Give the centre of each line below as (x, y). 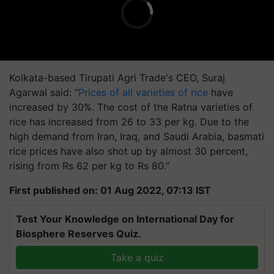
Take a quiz (137, 257)
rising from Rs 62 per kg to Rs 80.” (89, 166)
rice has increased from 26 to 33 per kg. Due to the (129, 122)
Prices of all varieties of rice (143, 92)
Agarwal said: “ (44, 92)
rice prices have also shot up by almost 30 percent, (128, 151)
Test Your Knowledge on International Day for (125, 219)
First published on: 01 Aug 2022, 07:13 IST (110, 190)
